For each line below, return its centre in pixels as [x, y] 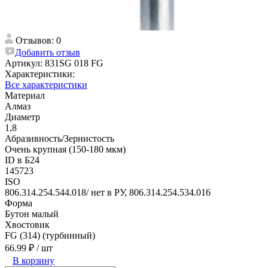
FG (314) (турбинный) [50, 235]
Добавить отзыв [48, 52]
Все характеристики [46, 84]
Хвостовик [27, 224]
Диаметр [22, 117]
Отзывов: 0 [38, 40]
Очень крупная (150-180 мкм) [65, 149]
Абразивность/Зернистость [60, 138]
